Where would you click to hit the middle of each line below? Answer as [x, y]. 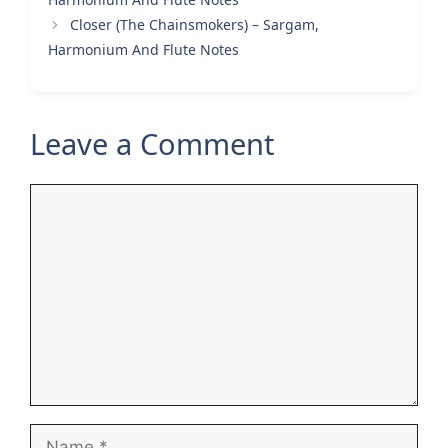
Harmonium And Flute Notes [143, 50]
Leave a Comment [152, 144]
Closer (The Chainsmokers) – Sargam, [195, 25]
